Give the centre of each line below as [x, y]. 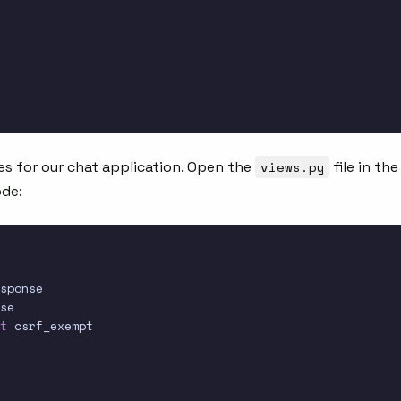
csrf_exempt [50, 326]
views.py [292, 167]
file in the [364, 167]
